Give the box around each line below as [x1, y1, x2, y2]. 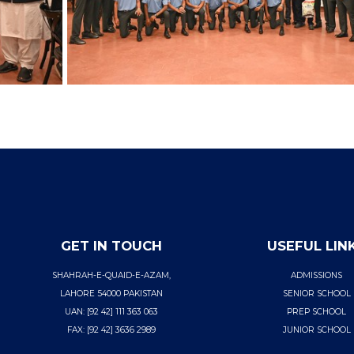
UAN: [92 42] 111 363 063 [65, 306, 159, 317]
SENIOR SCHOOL [282, 288, 351, 299]
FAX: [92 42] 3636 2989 [67, 324, 156, 335]
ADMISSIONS [291, 269, 343, 281]
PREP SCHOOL [287, 306, 347, 317]
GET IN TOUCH [61, 237, 163, 254]
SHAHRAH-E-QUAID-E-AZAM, [52, 269, 171, 281]
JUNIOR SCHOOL [282, 324, 351, 335]
